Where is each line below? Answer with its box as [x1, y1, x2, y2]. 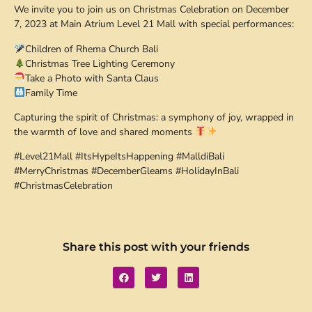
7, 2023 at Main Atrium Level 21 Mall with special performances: [14, 17, 294, 31]
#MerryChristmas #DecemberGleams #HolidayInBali [14, 164, 239, 178]
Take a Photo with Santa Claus [24, 71, 159, 85]
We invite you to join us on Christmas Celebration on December [14, 3, 289, 17]
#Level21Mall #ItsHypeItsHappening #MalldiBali [14, 150, 224, 164]
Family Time [24, 86, 77, 100]
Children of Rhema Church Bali [24, 42, 158, 56]
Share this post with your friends [63, 240, 249, 253]
